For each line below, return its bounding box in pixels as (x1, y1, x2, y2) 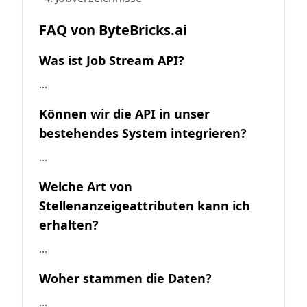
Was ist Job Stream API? (39, 51, 184, 69)
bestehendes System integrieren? (39, 124, 247, 141)
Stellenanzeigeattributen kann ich (39, 197, 250, 214)
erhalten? (39, 216, 99, 233)
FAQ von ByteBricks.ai (39, 20, 187, 39)
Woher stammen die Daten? (39, 269, 212, 286)
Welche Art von (39, 177, 132, 195)
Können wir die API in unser (39, 105, 210, 122)
